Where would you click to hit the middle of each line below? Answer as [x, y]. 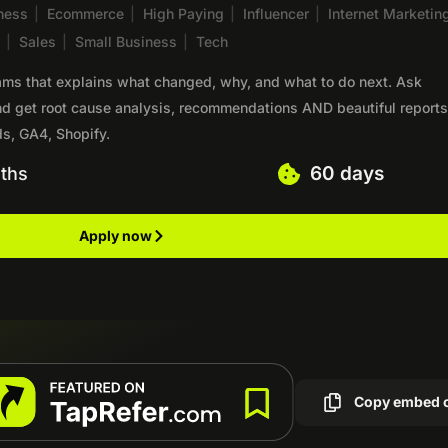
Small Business [126, 41]
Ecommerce [86, 13]
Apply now [116, 235]
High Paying [184, 13]
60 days [346, 173]
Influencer [276, 13]
